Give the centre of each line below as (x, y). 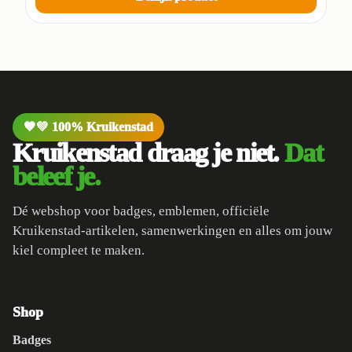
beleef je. (57, 177)
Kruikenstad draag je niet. (149, 153)
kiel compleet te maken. (79, 251)
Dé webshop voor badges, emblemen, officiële (141, 211)
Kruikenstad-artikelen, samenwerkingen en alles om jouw (172, 231)
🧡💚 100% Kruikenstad (88, 127)
